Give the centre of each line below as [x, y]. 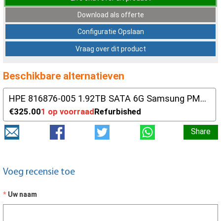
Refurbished [118, 112]
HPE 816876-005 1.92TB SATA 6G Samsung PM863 [203, 98]
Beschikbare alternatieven [64, 76]
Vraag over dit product [110, 49]
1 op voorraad [68, 112]
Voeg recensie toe [39, 172]
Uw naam [22, 194]
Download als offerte [110, 15]
